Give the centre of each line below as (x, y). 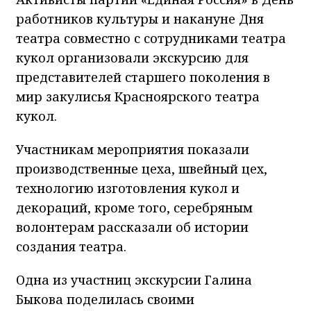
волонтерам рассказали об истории (132, 227)
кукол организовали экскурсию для (132, 58)
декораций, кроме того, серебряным (134, 208)
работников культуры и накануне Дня (140, 19)
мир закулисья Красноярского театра (138, 97)
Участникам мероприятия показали (133, 150)
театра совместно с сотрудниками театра (151, 39)
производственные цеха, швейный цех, (142, 169)
